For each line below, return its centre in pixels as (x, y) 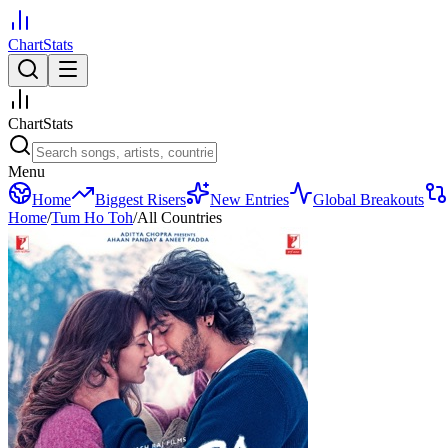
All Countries (179, 217)
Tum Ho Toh (92, 217)
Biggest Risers (140, 199)
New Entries (249, 199)
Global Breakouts (368, 199)
